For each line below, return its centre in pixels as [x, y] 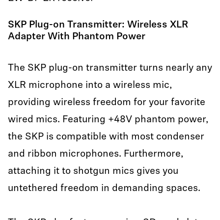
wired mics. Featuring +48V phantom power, [108, 120]
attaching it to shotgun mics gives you [93, 171]
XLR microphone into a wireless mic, [90, 85]
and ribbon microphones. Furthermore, [96, 154]
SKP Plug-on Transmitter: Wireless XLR [98, 25]
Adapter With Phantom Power [78, 37]
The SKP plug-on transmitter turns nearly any [110, 68]
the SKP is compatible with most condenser [106, 137]
